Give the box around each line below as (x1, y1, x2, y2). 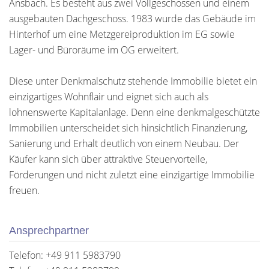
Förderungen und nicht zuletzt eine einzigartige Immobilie (9, 168, 255, 181)
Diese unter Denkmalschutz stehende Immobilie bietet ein (9, 74, 257, 88)
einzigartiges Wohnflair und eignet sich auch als (9, 90, 208, 103)
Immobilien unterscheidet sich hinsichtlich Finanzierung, (9, 121, 247, 134)
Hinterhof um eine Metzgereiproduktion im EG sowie (9, 28, 235, 41)
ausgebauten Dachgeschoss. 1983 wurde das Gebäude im (9, 12, 256, 25)
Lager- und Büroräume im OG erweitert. (9, 43, 179, 56)
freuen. (9, 184, 40, 197)
